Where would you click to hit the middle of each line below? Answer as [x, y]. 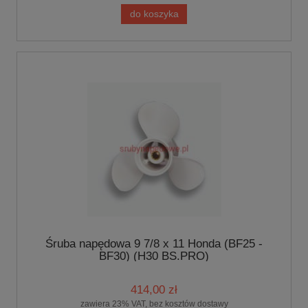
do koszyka [154, 14]
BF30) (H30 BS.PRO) [154, 256]
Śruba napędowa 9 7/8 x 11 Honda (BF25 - [154, 243]
